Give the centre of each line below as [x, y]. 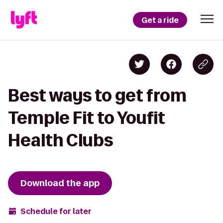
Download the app [60, 183]
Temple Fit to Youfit [87, 118]
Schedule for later [56, 211]
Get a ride [160, 20]
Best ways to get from [97, 95]
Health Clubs [60, 140]
